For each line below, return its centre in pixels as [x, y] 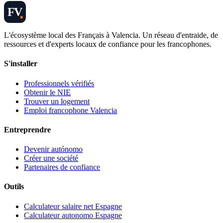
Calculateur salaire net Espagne [73, 206]
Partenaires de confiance [62, 167]
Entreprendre [27, 129]
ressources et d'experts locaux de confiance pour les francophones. [108, 44]
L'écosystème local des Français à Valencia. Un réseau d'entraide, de [111, 35]
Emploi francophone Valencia [70, 110]
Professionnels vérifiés [59, 83]
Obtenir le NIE [47, 92]
